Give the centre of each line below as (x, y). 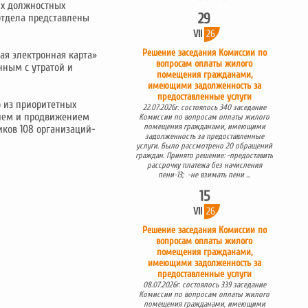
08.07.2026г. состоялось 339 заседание (204, 285)
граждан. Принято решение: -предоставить (204, 155)
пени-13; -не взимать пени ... (204, 175)
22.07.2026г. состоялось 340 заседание (204, 107)
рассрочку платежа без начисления (204, 165)
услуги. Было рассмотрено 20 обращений (204, 146)
